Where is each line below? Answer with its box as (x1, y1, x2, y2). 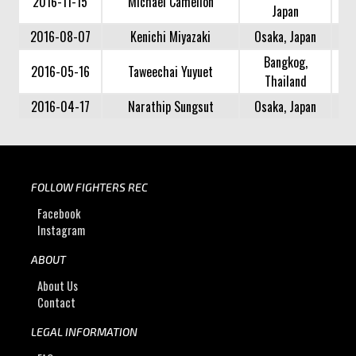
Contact (37, 294, 76, 311)
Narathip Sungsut (127, 96, 214, 116)
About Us (37, 277, 79, 295)
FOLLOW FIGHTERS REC (30, 180, 148, 194)
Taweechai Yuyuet (128, 61, 214, 81)
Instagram (37, 221, 86, 238)
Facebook (37, 204, 81, 222)
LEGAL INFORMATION (30, 325, 137, 339)
